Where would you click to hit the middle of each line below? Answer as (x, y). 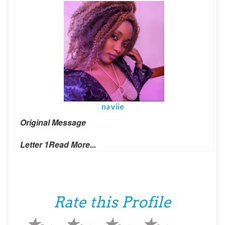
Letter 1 (34, 144)
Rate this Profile (113, 202)
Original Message (53, 122)
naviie (114, 106)
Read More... (72, 144)
